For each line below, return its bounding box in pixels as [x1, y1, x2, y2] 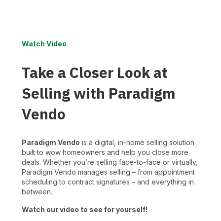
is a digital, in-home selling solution [80, 138, 194, 147]
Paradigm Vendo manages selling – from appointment [22, 167, 195, 176]
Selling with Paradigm [22, 83, 176, 103]
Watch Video [22, 39, 67, 48]
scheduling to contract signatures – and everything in [22, 177, 194, 186]
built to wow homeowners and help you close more [22, 147, 188, 156]
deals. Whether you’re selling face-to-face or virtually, [22, 157, 198, 166]
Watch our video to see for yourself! [22, 205, 147, 214]
